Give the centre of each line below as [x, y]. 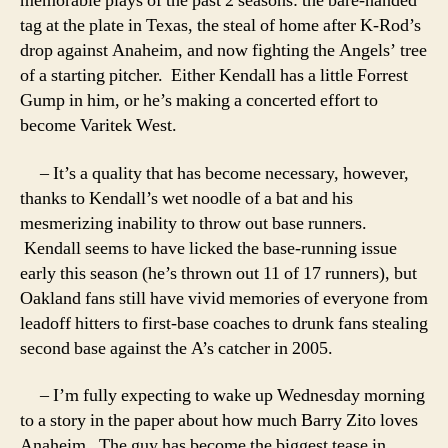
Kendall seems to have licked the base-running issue [208, 248]
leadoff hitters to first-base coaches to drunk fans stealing [224, 323]
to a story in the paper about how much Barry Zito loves [219, 420]
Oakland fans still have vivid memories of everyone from [224, 298]
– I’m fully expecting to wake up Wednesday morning [222, 395]
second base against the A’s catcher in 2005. [176, 348]
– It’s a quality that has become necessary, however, [214, 173]
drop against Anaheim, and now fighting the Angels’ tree [223, 50]
